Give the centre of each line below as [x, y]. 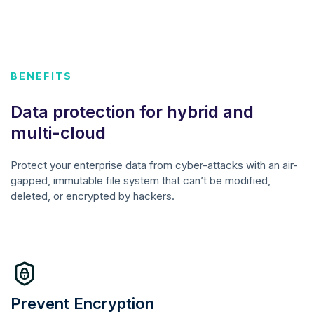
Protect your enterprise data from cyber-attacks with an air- [154, 165]
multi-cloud [58, 132]
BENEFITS [41, 76]
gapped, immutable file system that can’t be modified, [141, 180]
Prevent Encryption [82, 303]
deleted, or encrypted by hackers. [93, 196]
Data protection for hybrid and [132, 111]
